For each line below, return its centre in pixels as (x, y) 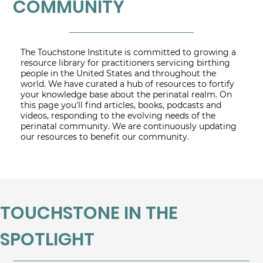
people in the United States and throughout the (118, 74)
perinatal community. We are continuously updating (129, 127)
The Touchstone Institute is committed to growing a (128, 53)
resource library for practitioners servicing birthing (125, 63)
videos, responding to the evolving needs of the (118, 116)
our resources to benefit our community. (105, 137)
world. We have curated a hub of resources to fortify (127, 84)
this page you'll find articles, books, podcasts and (121, 105)
